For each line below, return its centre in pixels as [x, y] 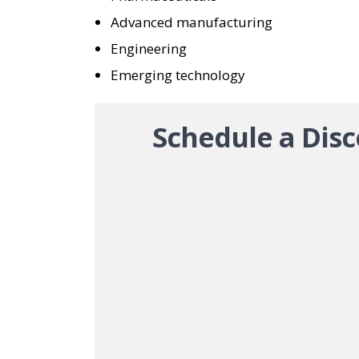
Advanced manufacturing [192, 22]
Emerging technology [178, 75]
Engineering [149, 48]
